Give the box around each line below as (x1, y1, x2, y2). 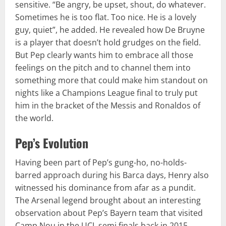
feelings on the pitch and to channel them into (15, 62, 191, 73)
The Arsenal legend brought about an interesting (15, 194, 201, 206)
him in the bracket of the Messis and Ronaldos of (15, 99, 200, 111)
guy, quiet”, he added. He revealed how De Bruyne (15, 24, 205, 35)
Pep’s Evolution (15, 133, 88, 152)
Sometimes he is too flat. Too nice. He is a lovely (15, 11, 196, 23)
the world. (15, 112, 53, 124)
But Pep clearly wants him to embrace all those (15, 49, 193, 61)
